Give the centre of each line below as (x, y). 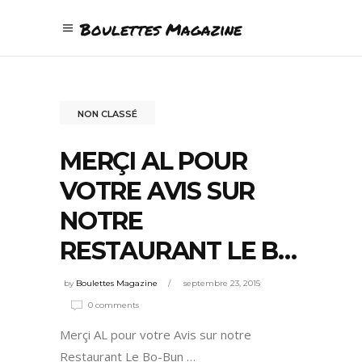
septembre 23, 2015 (222, 283)
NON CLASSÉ (107, 114)
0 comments (114, 305)
